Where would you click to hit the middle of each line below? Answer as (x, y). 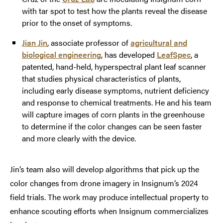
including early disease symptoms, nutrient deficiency (115, 90)
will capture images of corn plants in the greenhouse (113, 114)
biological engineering (61, 54)
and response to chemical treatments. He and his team (117, 102)
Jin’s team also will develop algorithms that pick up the (105, 169)
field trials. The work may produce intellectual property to (109, 197)
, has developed (129, 54)
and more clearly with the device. (79, 138)
